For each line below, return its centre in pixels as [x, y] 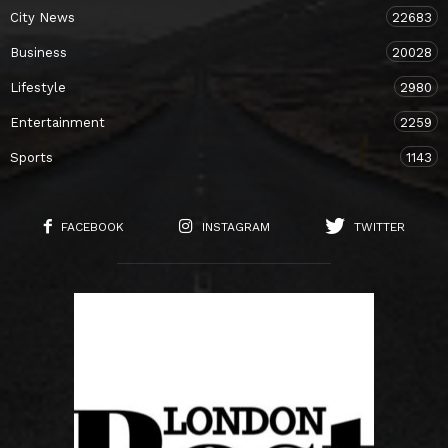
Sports [31, 157]
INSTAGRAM [235, 226]
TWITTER [379, 226]
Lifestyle [38, 87]
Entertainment [57, 122]
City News [42, 17]
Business [38, 52]
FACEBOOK [92, 226]
